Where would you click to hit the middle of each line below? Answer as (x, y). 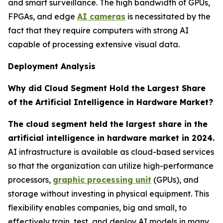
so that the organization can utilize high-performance (111, 166)
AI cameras (101, 16)
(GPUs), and (175, 180)
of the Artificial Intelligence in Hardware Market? (111, 102)
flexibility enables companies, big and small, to (97, 208)
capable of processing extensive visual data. (94, 44)
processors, (30, 180)
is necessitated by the (168, 16)
